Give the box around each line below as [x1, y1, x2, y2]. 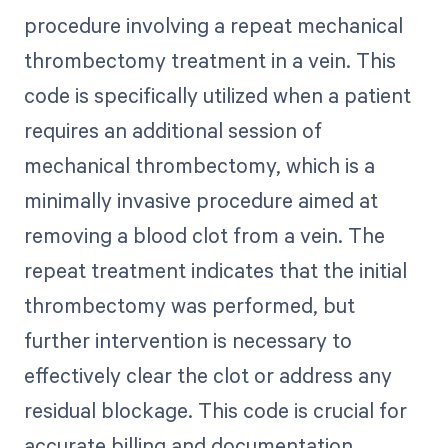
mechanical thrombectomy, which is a [23, 151, 375, 180]
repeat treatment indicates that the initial [23, 256, 407, 285]
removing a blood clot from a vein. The [23, 221, 385, 250]
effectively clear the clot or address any [23, 361, 392, 390]
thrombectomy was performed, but [23, 291, 355, 320]
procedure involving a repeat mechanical [23, 11, 403, 40]
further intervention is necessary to [23, 326, 352, 355]
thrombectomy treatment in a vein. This [23, 46, 396, 75]
